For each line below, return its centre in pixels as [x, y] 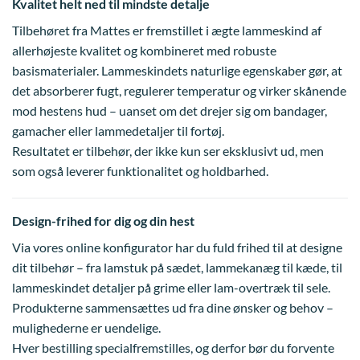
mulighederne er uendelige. [86, 327]
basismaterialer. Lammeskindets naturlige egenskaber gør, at [177, 70]
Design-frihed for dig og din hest [103, 220]
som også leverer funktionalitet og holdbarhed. [140, 170]
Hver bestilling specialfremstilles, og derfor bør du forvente [173, 347]
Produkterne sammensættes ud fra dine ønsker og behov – [173, 307]
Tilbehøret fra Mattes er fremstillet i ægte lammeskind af [167, 30]
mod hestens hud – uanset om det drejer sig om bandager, [170, 110]
